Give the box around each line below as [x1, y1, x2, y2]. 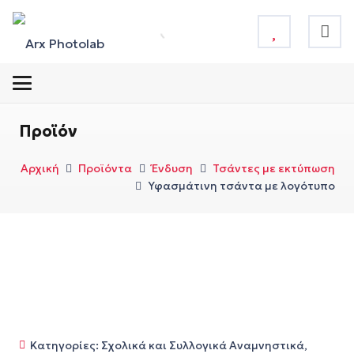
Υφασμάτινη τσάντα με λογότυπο [148, 179, 335, 193]
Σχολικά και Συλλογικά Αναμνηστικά [100, 338, 304, 352]
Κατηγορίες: [29, 338, 101, 352]
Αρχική [20, 161, 59, 175]
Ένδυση [152, 161, 194, 175]
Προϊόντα [78, 161, 133, 175]
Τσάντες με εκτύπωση [213, 161, 335, 175]
